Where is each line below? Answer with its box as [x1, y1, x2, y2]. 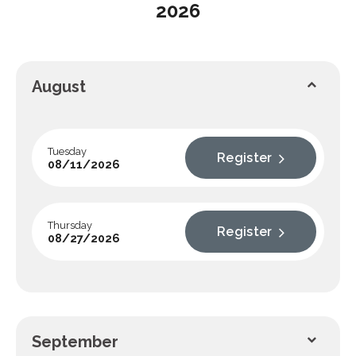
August [32, 77, 86, 96]
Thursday [48, 219, 92, 231]
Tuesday [48, 145, 87, 157]
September [32, 332, 118, 351]
